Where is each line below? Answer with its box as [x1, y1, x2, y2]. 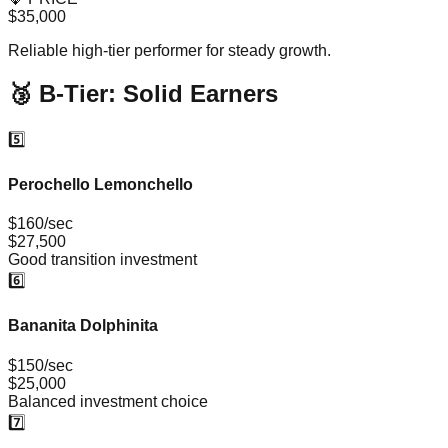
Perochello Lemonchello [8, 175, 193, 193]
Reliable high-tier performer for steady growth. [8, 41, 331, 59]
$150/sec [8, 356, 73, 374]
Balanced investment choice [8, 392, 208, 410]
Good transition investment [8, 251, 197, 269]
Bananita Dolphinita [8, 317, 158, 335]
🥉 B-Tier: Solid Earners [8, 79, 278, 107]
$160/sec [8, 215, 73, 233]
